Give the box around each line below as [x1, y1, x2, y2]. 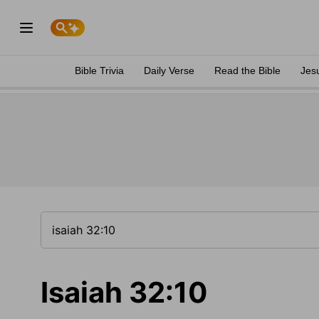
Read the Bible [214, 65, 281, 76]
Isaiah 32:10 [41, 275, 208, 310]
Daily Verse [144, 65, 194, 76]
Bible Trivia [75, 65, 124, 76]
